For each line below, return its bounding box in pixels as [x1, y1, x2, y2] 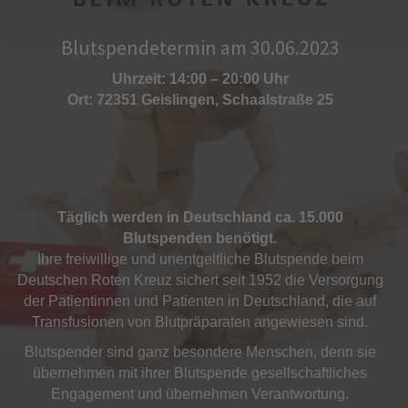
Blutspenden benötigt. [123, 230, 278, 247]
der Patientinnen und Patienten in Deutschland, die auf [24, 293, 377, 310]
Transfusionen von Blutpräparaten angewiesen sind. [32, 314, 369, 331]
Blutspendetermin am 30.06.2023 [60, 35, 340, 61]
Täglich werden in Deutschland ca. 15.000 [56, 209, 343, 226]
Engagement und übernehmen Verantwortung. [51, 386, 350, 403]
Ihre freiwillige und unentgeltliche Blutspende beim [36, 251, 363, 268]
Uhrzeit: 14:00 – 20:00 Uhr [111, 71, 289, 87]
